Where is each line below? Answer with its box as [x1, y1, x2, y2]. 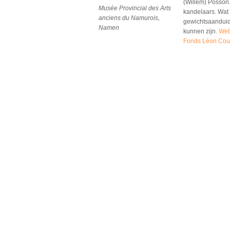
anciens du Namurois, [99, 14, 160, 22]
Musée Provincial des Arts [99, 5, 171, 12]
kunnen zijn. [183, 28, 219, 35]
